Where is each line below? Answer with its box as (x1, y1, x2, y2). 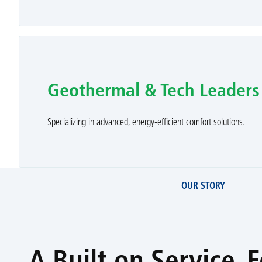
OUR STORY (181, 181, 226, 191)
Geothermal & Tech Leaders (47, 82, 260, 102)
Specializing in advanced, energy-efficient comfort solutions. (47, 118, 244, 128)
